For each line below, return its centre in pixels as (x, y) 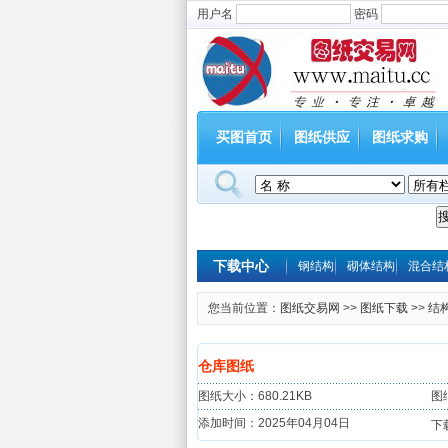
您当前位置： (244, 308)
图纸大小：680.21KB (255, 396)
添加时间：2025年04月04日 (274, 423)
